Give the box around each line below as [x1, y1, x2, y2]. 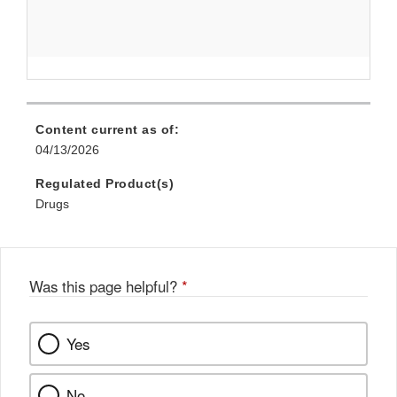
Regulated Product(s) [35, 176, 174, 191]
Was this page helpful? [29, 276, 182, 298]
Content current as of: [35, 122, 179, 137]
